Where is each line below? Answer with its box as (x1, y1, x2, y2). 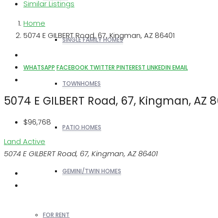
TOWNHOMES (62, 79, 101, 88)
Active (23, 136, 45, 147)
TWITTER (90, 63, 116, 72)
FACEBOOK (56, 63, 90, 72)
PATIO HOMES (62, 123, 101, 131)
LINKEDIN (147, 63, 172, 72)
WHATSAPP (23, 63, 55, 72)
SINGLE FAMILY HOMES (62, 36, 123, 44)
